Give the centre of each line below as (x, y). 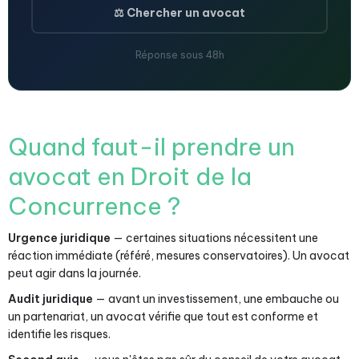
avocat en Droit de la (130, 176)
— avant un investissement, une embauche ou (216, 299)
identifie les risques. (59, 334)
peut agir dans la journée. (75, 273)
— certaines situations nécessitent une (214, 238)
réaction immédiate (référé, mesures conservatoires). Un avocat (179, 256)
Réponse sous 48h (179, 55)
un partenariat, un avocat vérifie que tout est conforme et (163, 317)
